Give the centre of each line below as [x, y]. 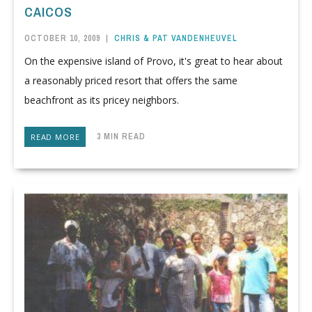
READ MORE [55, 137]
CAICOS [48, 12]
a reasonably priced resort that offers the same [131, 81]
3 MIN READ [116, 136]
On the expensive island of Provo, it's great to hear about [154, 61]
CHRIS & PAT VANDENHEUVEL [176, 38]
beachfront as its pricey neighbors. [102, 100]
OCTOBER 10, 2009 [62, 38]
